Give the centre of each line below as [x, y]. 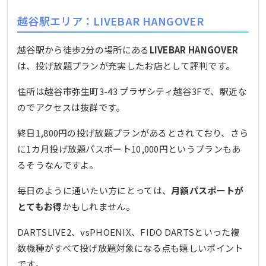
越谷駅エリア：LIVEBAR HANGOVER [110, 21]
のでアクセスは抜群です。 [71, 107]
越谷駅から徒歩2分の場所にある [83, 49]
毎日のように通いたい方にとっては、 [94, 190]
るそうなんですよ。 [58, 164]
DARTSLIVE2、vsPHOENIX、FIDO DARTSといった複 [129, 232]
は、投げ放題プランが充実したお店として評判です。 [126, 65]
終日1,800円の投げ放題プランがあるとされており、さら [133, 132]
